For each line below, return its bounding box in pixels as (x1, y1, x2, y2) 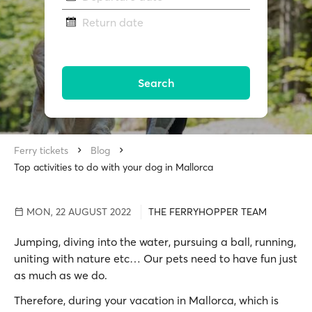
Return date (81, 15, 143, 30)
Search (137, 76, 175, 91)
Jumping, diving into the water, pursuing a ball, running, (14, 235, 296, 249)
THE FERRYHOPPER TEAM (148, 205, 267, 218)
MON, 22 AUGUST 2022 (24, 205, 131, 218)
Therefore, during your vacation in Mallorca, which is (14, 293, 279, 307)
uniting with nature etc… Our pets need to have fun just (14, 251, 297, 265)
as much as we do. (14, 268, 110, 282)
